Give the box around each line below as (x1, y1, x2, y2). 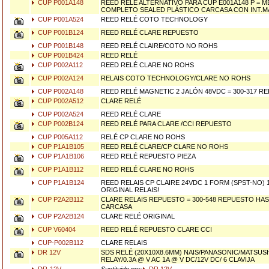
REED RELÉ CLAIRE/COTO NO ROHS (101, 42, 217, 49)
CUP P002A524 (36, 110, 83, 118)
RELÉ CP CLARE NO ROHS (101, 133, 185, 141)
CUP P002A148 (36, 88, 83, 95)
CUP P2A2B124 (36, 213, 84, 220)
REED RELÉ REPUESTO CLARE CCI (101, 226, 212, 233)
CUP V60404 (36, 226, 76, 233)
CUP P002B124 (36, 120, 83, 127)
